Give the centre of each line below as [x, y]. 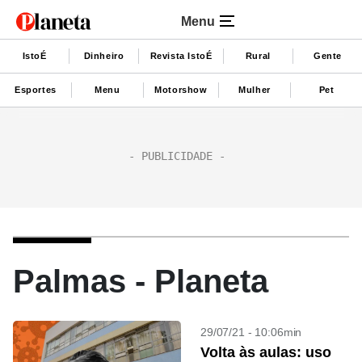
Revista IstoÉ [181, 55]
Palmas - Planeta [141, 281]
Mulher [255, 89]
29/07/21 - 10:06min [251, 332]
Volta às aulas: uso [266, 352]
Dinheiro [104, 55]
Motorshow [181, 89]
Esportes [36, 89]
